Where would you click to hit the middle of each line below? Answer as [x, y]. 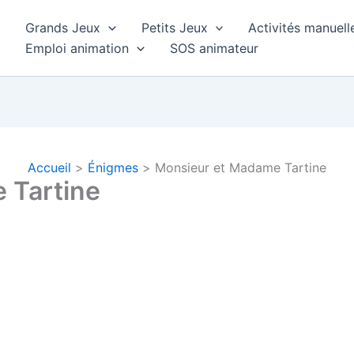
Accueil [50, 168]
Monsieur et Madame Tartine [240, 168]
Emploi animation [77, 48]
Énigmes [113, 168]
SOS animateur [214, 48]
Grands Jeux [63, 28]
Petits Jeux [174, 28]
